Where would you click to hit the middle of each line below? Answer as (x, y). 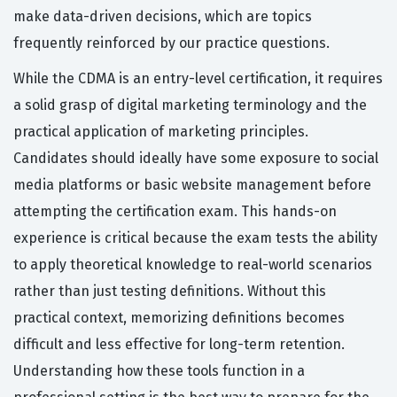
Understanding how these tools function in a (159, 371)
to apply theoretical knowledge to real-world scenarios (193, 265)
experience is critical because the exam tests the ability (195, 238)
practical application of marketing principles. (161, 132)
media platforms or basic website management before (192, 185)
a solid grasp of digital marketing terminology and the (190, 105)
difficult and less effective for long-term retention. (179, 345)
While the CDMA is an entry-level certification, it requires (198, 79)
